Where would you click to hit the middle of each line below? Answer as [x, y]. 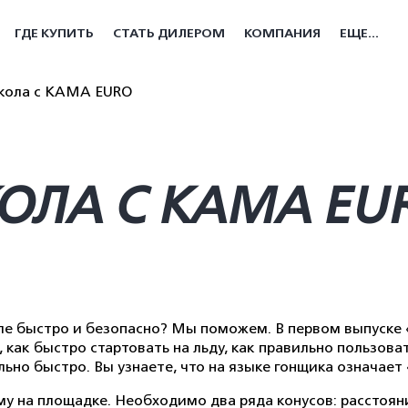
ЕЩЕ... [359, 33]
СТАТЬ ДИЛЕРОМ [169, 33]
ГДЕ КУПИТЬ [54, 33]
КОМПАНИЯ [282, 33]
